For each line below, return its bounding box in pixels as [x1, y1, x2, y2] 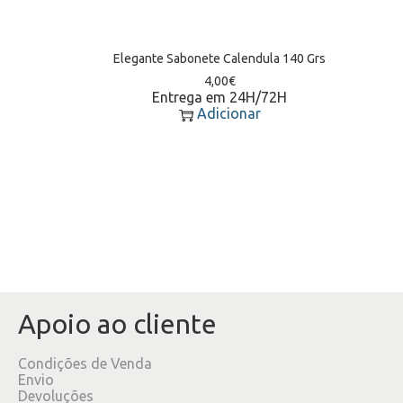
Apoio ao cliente [18, 308, 217, 339]
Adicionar [196, 104, 261, 121]
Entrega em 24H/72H [152, 88, 287, 105]
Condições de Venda [18, 354, 152, 372]
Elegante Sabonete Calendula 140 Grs [113, 50, 326, 66]
